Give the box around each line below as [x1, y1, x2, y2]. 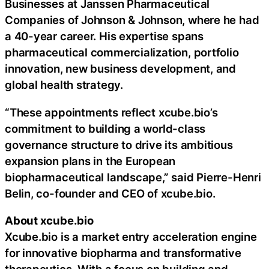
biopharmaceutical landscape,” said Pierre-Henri [5, 170, 261, 184]
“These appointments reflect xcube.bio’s [5, 105, 218, 119]
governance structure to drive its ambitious [5, 138, 233, 151]
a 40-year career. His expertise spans [5, 29, 204, 43]
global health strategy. [5, 78, 123, 92]
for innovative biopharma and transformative [5, 246, 241, 260]
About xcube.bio [5, 214, 94, 228]
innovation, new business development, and [5, 62, 236, 76]
